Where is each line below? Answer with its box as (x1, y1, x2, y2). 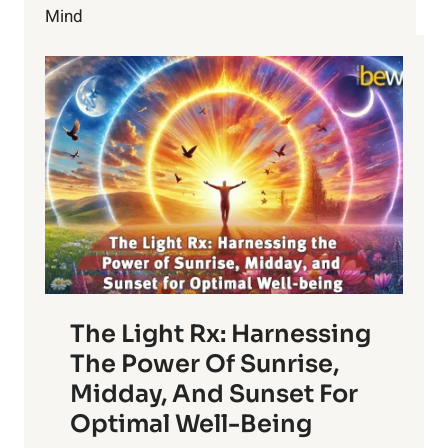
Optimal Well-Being (70, 409, 312, 440)
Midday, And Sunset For (70, 379, 358, 410)
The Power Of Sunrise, (70, 349, 339, 380)
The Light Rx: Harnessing (70, 319, 371, 350)
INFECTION (105, 60, 181, 81)
